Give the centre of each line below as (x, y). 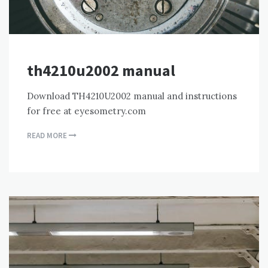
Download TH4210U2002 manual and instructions (132, 96)
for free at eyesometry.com (86, 111)
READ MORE (48, 135)
